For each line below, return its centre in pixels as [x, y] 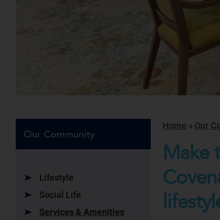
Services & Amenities [82, 212]
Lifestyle [56, 178]
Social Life [60, 195]
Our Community [59, 134]
